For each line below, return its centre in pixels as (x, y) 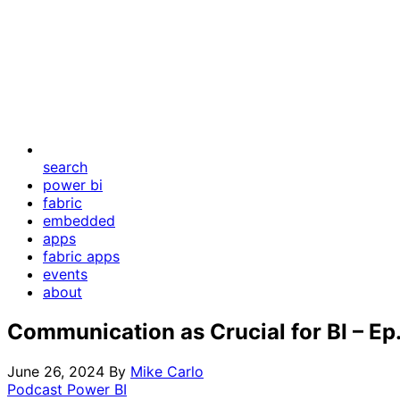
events (65, 274)
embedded (79, 221)
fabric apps (81, 256)
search (65, 167)
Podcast (37, 389)
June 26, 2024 (56, 371)
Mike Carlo (167, 371)
